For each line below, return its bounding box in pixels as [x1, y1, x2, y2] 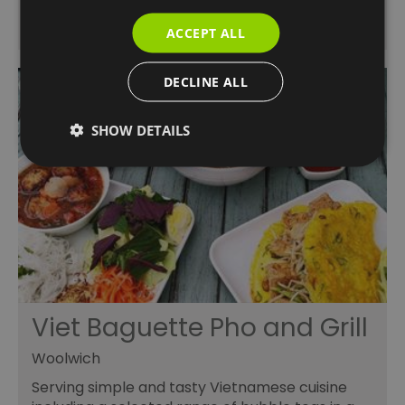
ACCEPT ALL [166, 24, 245, 41]
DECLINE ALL [163, 72, 249, 89]
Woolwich [32, 347, 100, 369]
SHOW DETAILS [91, 120, 191, 138]
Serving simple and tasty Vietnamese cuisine [32, 376, 347, 398]
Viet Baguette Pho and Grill [32, 309, 368, 345]
